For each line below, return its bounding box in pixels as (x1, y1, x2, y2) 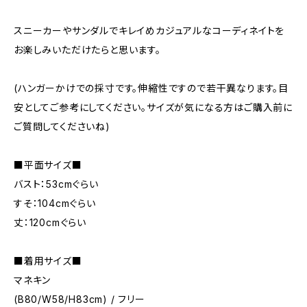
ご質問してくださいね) (14, 121, 110, 132)
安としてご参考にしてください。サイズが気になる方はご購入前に (14, 101, 293, 113)
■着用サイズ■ (14, 255, 82, 267)
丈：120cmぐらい (14, 217, 86, 228)
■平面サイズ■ (14, 159, 82, 171)
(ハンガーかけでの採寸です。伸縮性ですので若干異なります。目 (14, 82, 288, 94)
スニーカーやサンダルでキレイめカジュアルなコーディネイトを (14, 25, 285, 36)
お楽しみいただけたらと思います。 (14, 44, 161, 56)
